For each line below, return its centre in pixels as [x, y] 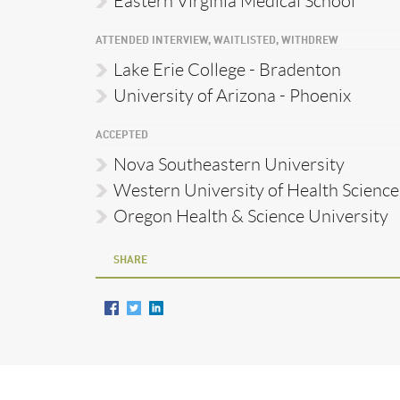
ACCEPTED [122, 135]
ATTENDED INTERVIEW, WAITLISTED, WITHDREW [217, 41]
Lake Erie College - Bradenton [227, 69]
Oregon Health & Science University [251, 216]
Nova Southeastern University [229, 164]
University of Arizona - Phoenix [232, 95]
